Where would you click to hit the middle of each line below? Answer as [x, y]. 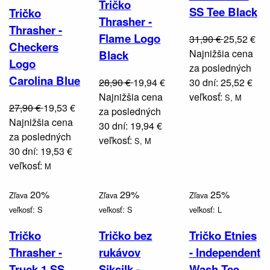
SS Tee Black [223, 11]
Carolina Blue [45, 81]
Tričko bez [126, 236]
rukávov [120, 253]
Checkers [34, 47]
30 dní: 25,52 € [221, 82]
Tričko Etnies [223, 236]
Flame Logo [130, 38]
